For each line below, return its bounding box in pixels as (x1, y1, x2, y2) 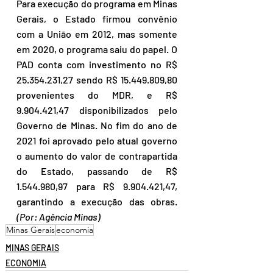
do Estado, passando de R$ (16, 165, 177, 177)
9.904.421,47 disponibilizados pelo (16, 104, 177, 116)
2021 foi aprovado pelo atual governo (16, 135, 177, 147)
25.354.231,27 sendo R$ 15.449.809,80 (16, 74, 177, 86)
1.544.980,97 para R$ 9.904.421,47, (16, 180, 177, 193)
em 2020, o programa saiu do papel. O (16, 43, 177, 55)
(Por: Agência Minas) (16, 211, 101, 223)
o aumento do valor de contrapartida (16, 150, 177, 162)
